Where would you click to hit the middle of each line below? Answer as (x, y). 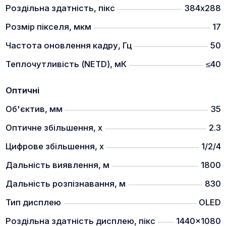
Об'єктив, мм (34, 109)
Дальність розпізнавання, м (65, 184)
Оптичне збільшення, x (54, 128)
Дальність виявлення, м (57, 165)
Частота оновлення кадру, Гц (68, 46)
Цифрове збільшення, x (54, 147)
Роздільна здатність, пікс (60, 8)
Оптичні (22, 91)
